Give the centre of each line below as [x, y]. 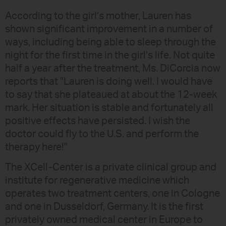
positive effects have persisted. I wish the [98, 121]
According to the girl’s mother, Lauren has [98, 16]
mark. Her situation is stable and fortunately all [109, 108]
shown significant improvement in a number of [109, 29]
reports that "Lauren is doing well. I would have [109, 81]
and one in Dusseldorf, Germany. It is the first [104, 207]
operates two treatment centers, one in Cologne [112, 194]
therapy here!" [36, 147]
